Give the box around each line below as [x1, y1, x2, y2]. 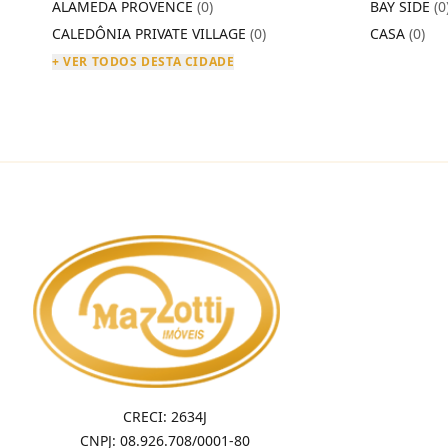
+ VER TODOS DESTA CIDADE [52, 53, 235, 70]
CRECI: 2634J [123, 406, 207, 426]
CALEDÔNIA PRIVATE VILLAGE [52, 24, 250, 43]
